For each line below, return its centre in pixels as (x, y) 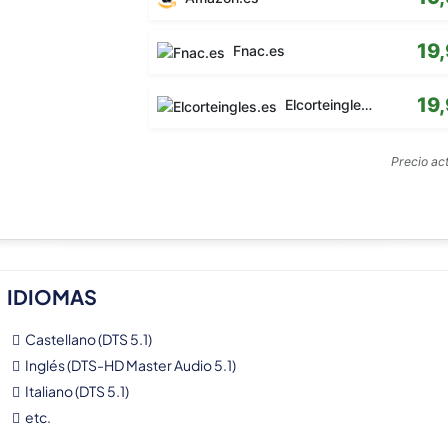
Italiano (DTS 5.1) (76, 391)
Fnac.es (257, 51)
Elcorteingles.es (321, 105)
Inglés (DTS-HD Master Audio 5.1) (130, 365)
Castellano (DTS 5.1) (88, 339)
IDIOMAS (51, 297)
